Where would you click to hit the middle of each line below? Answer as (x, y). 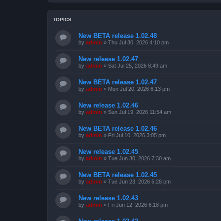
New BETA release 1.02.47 (118, 82)
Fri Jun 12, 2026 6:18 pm (138, 205)
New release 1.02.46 (108, 105)
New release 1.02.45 (108, 152)
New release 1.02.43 (108, 198)
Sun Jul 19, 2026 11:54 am (140, 112)
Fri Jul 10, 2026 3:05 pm (137, 135)
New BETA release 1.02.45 (118, 175)
